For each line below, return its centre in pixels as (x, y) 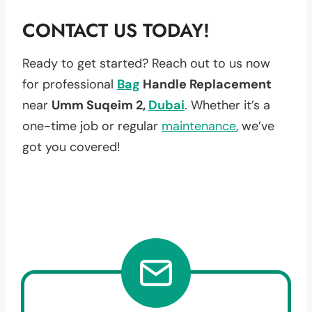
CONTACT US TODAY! (116, 30)
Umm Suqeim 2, (100, 105)
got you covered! (71, 147)
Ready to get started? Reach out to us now (146, 63)
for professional (70, 84)
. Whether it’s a (227, 105)
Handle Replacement (206, 84)
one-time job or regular (92, 126)
